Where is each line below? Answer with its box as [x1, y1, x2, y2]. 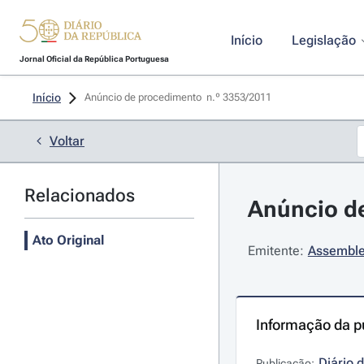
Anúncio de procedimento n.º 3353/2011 [84, 91, 274, 103]
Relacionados [24, 185, 135, 206]
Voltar [50, 133, 84, 149]
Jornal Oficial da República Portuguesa [19, 54, 169, 63]
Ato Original [32, 232, 104, 248]
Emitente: [247, 243, 304, 258]
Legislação [291, 32, 356, 48]
